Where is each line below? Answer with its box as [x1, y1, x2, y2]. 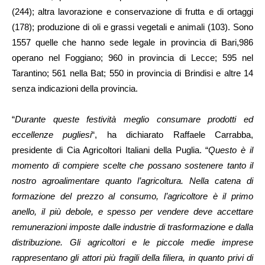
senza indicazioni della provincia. [12, 83, 138, 94]
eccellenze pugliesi [12, 130, 92, 140]
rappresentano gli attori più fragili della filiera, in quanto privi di [12, 253, 253, 263]
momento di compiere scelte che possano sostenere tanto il [12, 160, 253, 171]
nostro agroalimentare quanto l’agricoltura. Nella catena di [12, 176, 253, 186]
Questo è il [208, 145, 254, 156]
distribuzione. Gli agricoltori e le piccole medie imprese [12, 237, 253, 248]
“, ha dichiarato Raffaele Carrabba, [92, 130, 254, 140]
